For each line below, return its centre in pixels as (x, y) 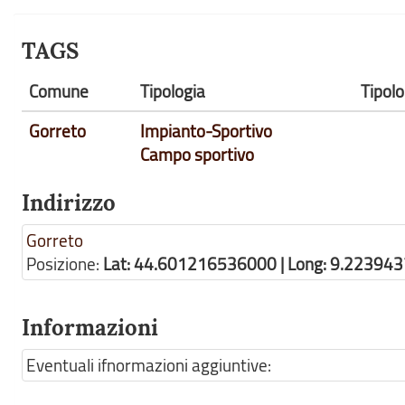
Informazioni (90, 328)
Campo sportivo (197, 155)
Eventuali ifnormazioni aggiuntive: (149, 365)
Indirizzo (69, 203)
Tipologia (173, 91)
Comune (59, 91)
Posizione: (65, 264)
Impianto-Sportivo (206, 131)
